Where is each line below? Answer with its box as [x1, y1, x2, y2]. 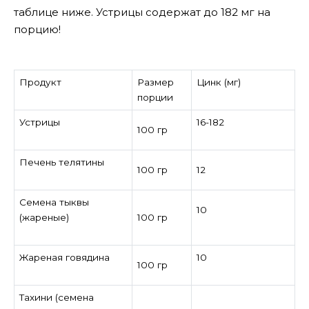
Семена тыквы [19, 197, 89, 208]
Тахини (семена [19, 292, 94, 303]
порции [137, 92, 176, 103]
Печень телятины [19, 157, 104, 168]
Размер [137, 77, 174, 88]
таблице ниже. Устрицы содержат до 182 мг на [14, 6, 270, 19]
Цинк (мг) [196, 77, 241, 88]
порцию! [14, 23, 61, 37]
